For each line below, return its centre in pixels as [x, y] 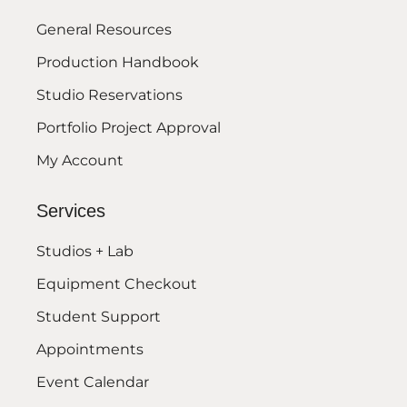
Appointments [90, 350]
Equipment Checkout [117, 284]
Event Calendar [93, 382]
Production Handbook [118, 63]
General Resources [104, 30]
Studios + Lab [85, 252]
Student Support [99, 317]
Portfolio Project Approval [129, 128]
